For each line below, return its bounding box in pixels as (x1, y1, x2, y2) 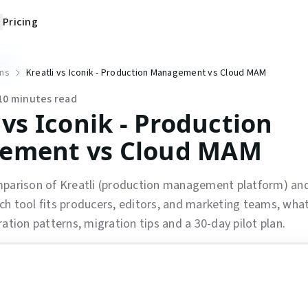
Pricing (3, 14, 38, 30)
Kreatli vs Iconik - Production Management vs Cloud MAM (25, 66, 267, 80)
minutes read (8, 91, 77, 107)
